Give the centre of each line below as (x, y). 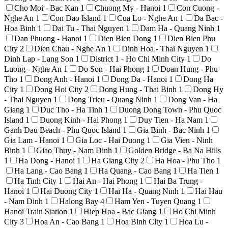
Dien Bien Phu (191, 38)
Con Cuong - (198, 8)
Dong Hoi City (59, 89)
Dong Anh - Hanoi (65, 79)
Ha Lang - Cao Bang (49, 170)
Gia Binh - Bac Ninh (172, 130)
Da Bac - (208, 18)
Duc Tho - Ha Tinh (72, 109)
